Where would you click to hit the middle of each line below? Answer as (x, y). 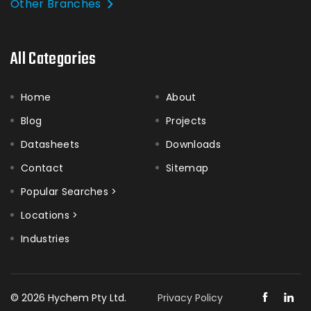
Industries (45, 239)
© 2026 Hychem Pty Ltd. (68, 298)
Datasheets (50, 144)
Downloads (193, 144)
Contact (42, 168)
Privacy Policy (190, 298)
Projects (186, 121)
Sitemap (187, 168)
